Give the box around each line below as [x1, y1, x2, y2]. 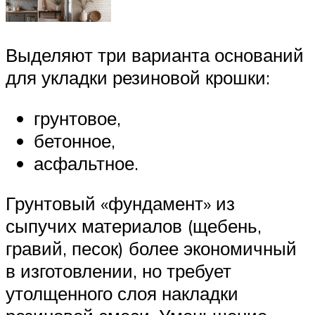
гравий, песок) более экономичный [6, 237, 297, 260]
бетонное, [34, 129, 115, 152]
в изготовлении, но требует [6, 259, 231, 283]
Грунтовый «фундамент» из [6, 192, 235, 215]
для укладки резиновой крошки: [6, 66, 270, 89]
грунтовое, [34, 106, 121, 129]
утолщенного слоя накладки [6, 282, 238, 305]
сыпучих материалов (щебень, [6, 214, 262, 238]
